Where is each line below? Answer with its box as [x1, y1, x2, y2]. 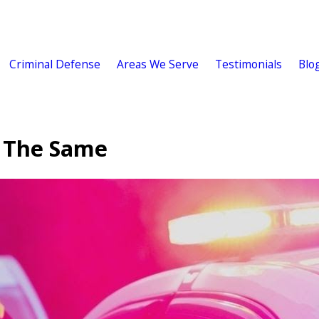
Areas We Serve [116, 56, 199, 73]
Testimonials [214, 56, 282, 73]
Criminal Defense [9, 56, 100, 73]
